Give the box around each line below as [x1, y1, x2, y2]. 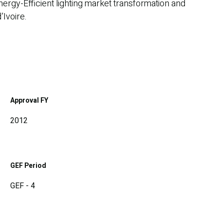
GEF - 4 [10, 180, 35, 192]
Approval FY [10, 95, 48, 106]
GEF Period [10, 160, 46, 171]
